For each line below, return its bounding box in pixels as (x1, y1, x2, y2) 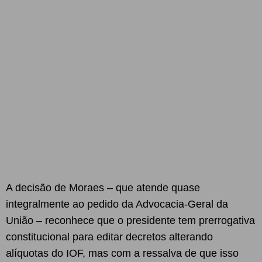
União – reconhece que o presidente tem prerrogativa (6, 215, 255, 226)
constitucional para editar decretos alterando (6, 231, 213, 243)
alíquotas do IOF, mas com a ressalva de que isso (6, 247, 239, 259)
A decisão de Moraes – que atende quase (6, 182, 200, 194)
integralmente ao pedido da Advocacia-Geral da (6, 198, 228, 210)
